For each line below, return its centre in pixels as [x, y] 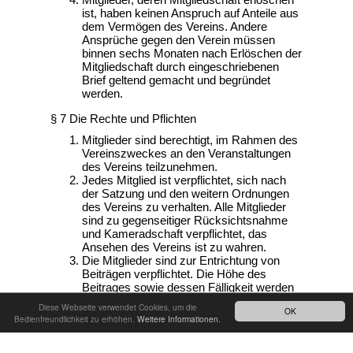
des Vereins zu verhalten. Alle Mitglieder [184, 207]
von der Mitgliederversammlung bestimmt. [190, 301]
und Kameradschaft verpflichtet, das [175, 234]
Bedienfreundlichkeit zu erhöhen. [76, 319]
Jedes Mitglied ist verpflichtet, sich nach [184, 180]
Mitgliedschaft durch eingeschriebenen [180, 67]
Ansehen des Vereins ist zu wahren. [174, 247]
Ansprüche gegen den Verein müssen [178, 40]
